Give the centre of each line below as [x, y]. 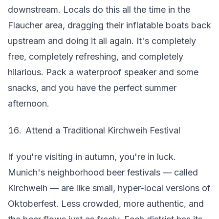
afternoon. [29, 103]
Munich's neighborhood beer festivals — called [103, 172]
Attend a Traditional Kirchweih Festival [103, 130]
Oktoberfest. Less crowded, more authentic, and [106, 204]
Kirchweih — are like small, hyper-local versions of [109, 188]
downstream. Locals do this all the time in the [99, 10]
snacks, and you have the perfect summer [92, 88]
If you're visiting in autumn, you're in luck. [92, 157]
